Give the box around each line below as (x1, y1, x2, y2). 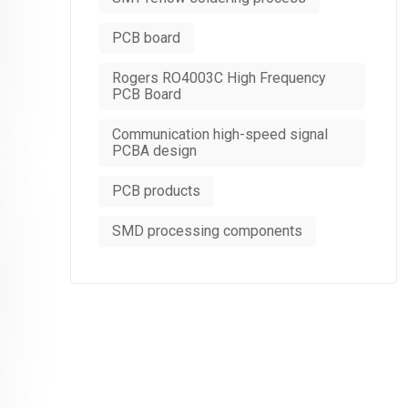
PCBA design (112, 142, 197, 159)
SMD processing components (112, 222, 302, 240)
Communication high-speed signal (112, 126, 328, 143)
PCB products (112, 182, 200, 199)
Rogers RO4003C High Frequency (112, 69, 326, 87)
